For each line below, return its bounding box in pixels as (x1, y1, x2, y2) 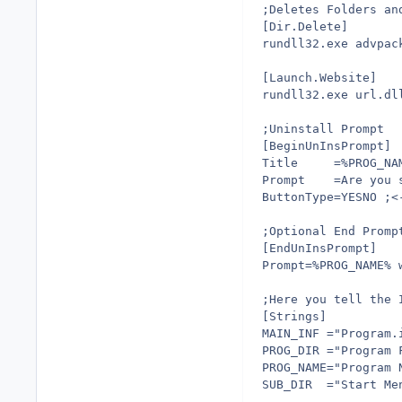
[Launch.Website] (262, 70, 377, 84)
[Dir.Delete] (262, 19, 348, 33)
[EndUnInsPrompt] (262, 240, 377, 255)
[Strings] (262, 309, 327, 323)
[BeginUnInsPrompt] (262, 138, 391, 153)
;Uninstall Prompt (262, 121, 384, 135)
